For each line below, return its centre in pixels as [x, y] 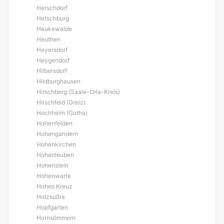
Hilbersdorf [52, 71]
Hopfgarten [52, 207]
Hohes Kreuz [54, 186]
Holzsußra [51, 197]
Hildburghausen [58, 81]
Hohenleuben [55, 155]
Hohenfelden [54, 123]
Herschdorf [52, 8]
